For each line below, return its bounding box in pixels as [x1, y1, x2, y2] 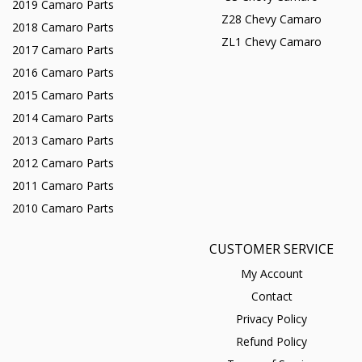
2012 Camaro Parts [12, 155, 114, 171]
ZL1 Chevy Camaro [221, 34, 322, 50]
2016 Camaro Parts [12, 65, 114, 81]
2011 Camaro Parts [12, 178, 114, 194]
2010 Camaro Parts [12, 200, 114, 217]
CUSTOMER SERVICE [209, 240, 334, 259]
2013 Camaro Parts [12, 133, 114, 149]
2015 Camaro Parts [12, 87, 114, 103]
